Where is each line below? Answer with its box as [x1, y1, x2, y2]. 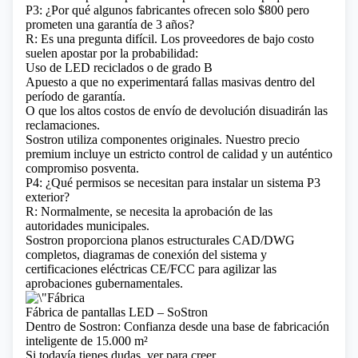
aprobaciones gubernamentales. [26, 276, 183, 290]
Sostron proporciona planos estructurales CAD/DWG [26, 233, 295, 247]
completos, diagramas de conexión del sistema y [26, 248, 267, 261]
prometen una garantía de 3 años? [26, 18, 194, 31]
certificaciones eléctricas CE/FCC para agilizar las [26, 262, 276, 276]
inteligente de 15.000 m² [26, 334, 148, 348]
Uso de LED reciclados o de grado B [26, 61, 213, 74]
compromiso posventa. [26, 161, 139, 175]
